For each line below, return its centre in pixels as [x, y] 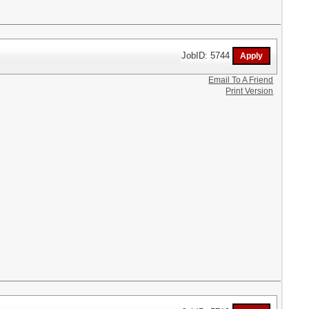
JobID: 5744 [207, 55]
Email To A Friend [241, 80]
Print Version [250, 91]
